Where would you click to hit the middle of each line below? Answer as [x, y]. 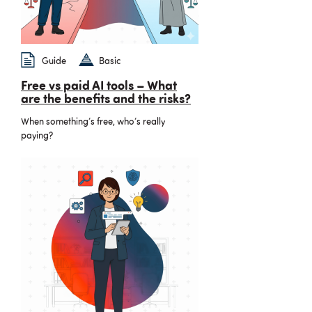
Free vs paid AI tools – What [99, 87]
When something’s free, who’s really [93, 122]
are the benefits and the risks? [106, 100]
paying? [37, 136]
